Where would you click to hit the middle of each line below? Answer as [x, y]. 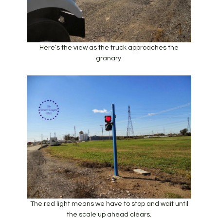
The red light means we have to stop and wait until [109, 204]
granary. [109, 58]
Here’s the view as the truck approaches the [109, 47]
